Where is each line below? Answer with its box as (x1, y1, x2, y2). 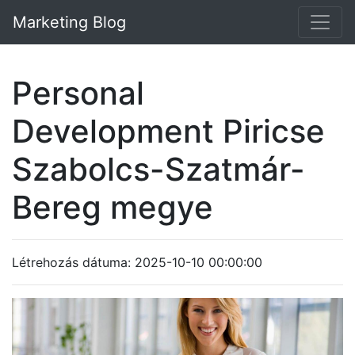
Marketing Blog (13, 13, 126, 32)
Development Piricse (12, 112, 325, 151)
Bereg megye (12, 188, 213, 227)
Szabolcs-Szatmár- (12, 150, 305, 189)
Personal (12, 74, 144, 113)
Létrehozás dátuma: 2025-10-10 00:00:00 (12, 254, 262, 270)
